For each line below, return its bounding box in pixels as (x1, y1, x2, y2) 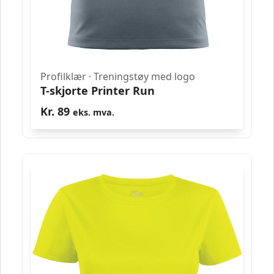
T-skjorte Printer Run (40, 83, 155, 98)
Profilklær (40, 70, 86, 84)
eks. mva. (73, 106, 114, 119)
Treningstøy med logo (94, 70, 195, 84)
